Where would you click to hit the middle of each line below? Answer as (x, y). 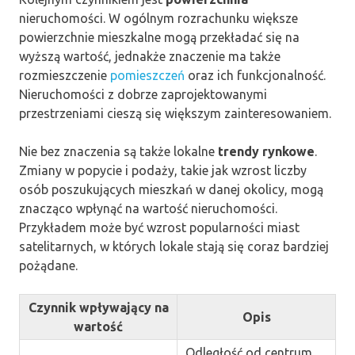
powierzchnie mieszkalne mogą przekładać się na (159, 37)
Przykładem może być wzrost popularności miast (159, 227)
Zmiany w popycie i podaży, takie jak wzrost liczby (163, 170)
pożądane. (48, 265)
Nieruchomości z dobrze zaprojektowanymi (143, 94)
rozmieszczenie (65, 75)
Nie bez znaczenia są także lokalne (118, 151)
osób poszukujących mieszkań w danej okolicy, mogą (171, 189)
